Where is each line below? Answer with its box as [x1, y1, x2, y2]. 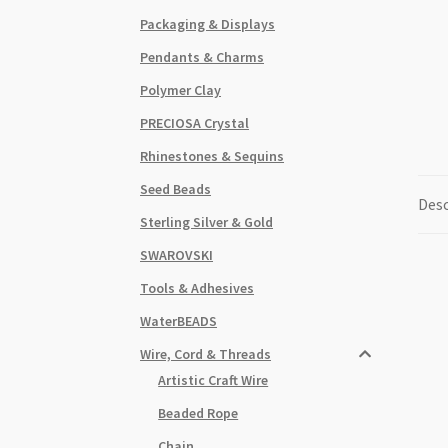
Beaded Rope [158, 403, 239, 422]
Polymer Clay [140, 80, 222, 99]
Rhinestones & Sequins [140, 146, 285, 165]
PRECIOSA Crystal [140, 113, 250, 132]
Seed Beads [140, 179, 212, 198]
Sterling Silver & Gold [140, 212, 274, 231]
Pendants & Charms [140, 47, 265, 66]
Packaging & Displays [140, 14, 276, 33]
